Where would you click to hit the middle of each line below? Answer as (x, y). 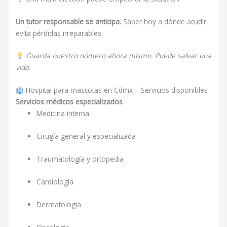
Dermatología (59, 204)
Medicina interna (63, 113)
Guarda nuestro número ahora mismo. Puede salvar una (118, 56)
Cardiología (55, 181)
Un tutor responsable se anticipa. (69, 21)
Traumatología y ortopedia (80, 159)
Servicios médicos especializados (69, 102)
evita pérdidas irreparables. (60, 33)
